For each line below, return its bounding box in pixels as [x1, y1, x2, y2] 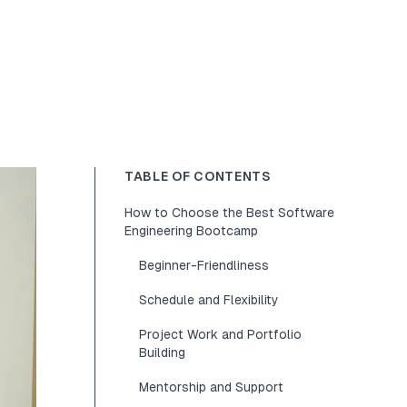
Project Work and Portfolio [139, 327, 302, 342]
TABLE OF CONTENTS [124, 169, 272, 184]
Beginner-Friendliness [139, 258, 269, 273]
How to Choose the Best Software [124, 205, 334, 220]
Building [139, 345, 185, 360]
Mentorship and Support [139, 380, 283, 394]
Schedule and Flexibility [139, 293, 279, 307]
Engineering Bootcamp [124, 223, 258, 238]
